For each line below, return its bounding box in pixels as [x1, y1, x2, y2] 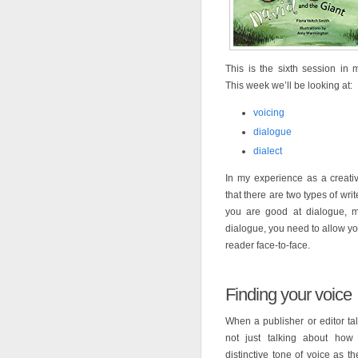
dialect [253, 145, 282, 157]
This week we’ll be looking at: [225, 80, 352, 91]
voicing [253, 107, 284, 118]
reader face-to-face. [225, 240, 310, 251]
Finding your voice [225, 284, 352, 304]
